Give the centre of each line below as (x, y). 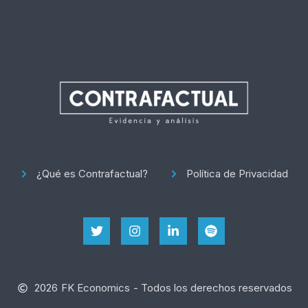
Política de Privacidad (237, 174)
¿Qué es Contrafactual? (92, 174)
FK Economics (96, 287)
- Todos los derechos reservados (213, 287)
